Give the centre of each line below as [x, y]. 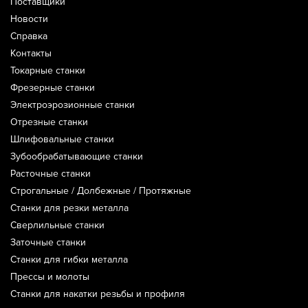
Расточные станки [51, 174]
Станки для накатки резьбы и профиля [98, 294]
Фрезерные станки [53, 88]
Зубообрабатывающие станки [77, 156]
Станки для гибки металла [69, 260]
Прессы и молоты [50, 277]
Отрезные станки [49, 122]
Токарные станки [48, 70]
